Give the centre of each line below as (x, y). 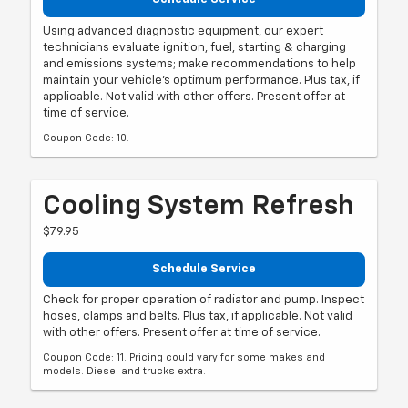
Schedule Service (204, 269)
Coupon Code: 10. (87, 138)
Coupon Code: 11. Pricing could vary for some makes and (184, 358)
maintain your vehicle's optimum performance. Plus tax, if (202, 80)
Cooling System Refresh (199, 206)
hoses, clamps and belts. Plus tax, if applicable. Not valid (198, 317)
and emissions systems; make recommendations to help (200, 64)
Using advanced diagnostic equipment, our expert (184, 31)
